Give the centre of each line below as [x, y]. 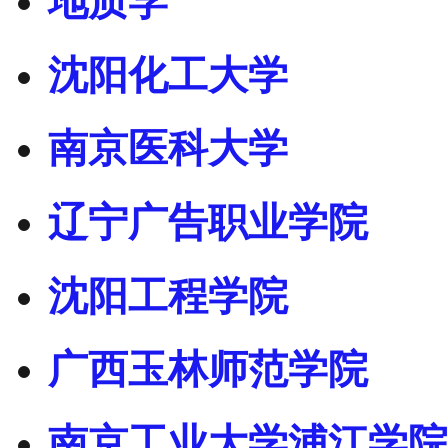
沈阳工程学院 [168, 296]
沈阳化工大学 [168, 75]
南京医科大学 [168, 149]
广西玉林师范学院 [208, 370]
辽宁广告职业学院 [208, 223]
